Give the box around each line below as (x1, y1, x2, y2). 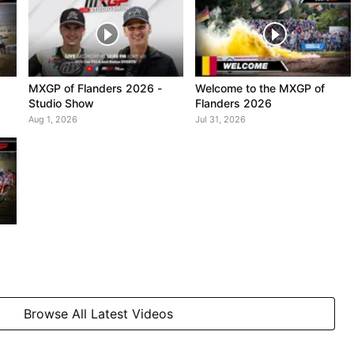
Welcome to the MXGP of (195, 81, 326, 95)
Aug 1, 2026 (28, 113, 77, 125)
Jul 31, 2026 (195, 113, 247, 125)
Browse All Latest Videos (23, 306, 173, 322)
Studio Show (28, 96, 94, 110)
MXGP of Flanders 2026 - (28, 81, 162, 95)
